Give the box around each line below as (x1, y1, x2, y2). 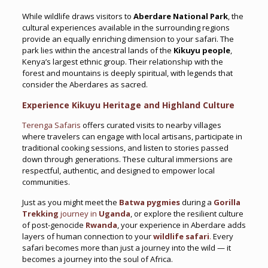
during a (179, 197, 212, 208)
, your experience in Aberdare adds (117, 220, 246, 230)
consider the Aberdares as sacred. (22, 79, 148, 90)
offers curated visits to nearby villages (80, 120, 221, 130)
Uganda (98, 208, 130, 219)
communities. (22, 176, 70, 187)
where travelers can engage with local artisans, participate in (22, 131, 242, 142)
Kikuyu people (173, 45, 230, 56)
